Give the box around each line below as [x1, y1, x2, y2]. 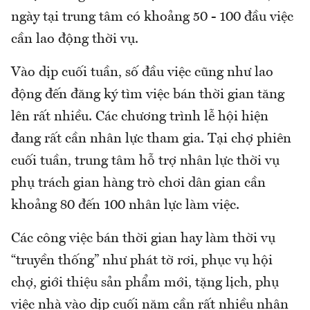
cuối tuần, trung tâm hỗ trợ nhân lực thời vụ [11, 154, 280, 169]
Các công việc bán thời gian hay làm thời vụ [11, 232, 275, 246]
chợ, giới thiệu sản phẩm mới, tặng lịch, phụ [11, 276, 279, 291]
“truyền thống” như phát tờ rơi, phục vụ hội [11, 254, 273, 268]
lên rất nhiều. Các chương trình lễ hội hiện [11, 110, 268, 125]
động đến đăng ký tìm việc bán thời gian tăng [11, 88, 284, 102]
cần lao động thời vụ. [11, 33, 138, 47]
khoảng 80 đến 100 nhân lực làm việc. [11, 199, 239, 213]
